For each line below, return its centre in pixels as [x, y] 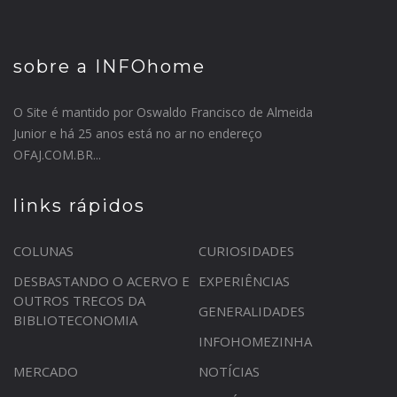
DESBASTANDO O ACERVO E [101, 281]
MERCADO [46, 371]
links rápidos [79, 206]
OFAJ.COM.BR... [57, 155]
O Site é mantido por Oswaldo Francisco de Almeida [163, 112]
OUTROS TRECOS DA [79, 300]
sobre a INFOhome [109, 66]
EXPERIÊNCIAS [244, 281]
